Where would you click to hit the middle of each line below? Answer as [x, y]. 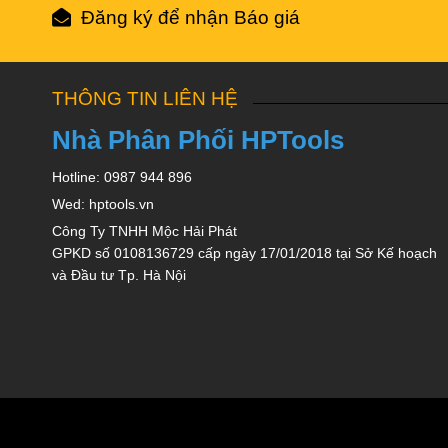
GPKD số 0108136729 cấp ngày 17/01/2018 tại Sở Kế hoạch [244, 253]
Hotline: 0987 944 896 [122, 177]
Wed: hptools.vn [103, 204]
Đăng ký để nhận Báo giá [190, 17]
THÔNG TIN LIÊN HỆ [145, 98]
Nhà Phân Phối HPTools [198, 140]
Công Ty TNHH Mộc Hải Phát [144, 231]
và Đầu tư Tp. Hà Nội [119, 275]
